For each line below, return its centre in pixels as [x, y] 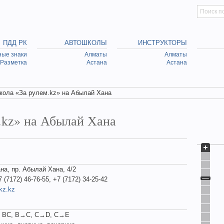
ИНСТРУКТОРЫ [162, 43]
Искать [208, 10]
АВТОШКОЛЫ [86, 43]
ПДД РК [15, 43]
